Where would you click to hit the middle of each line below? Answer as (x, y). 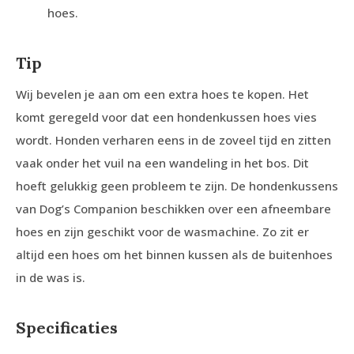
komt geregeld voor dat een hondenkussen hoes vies (166, 117)
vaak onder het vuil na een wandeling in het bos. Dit (162, 163)
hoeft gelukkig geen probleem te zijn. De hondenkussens (177, 186)
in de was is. (51, 278)
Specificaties (67, 328)
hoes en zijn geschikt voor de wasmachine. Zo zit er (162, 232)
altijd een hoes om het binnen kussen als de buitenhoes (174, 255)
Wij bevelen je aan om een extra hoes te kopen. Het (162, 94)
